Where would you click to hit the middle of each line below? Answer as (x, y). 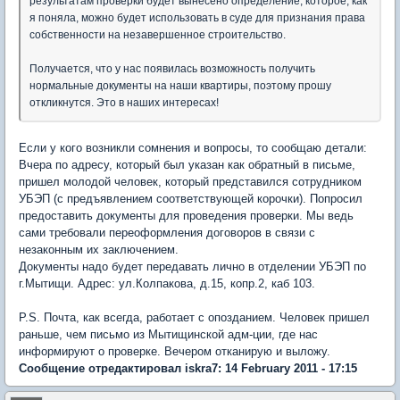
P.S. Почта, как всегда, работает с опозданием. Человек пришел (194, 317)
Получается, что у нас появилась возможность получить (172, 68)
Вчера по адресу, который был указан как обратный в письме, (187, 164)
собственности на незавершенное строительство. (158, 34)
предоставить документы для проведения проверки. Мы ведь (186, 215)
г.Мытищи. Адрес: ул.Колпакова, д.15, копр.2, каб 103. (167, 283)
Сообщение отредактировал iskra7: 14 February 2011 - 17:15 (188, 368)
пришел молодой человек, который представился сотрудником (190, 181)
